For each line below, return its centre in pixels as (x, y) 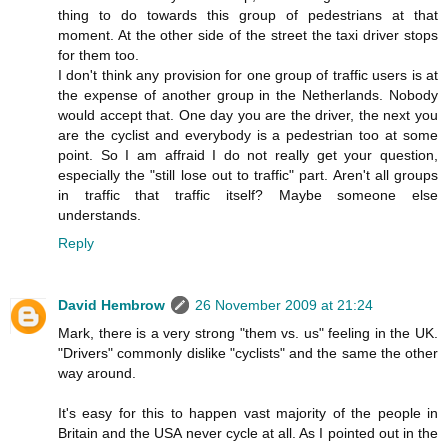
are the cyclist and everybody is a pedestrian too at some (248, 134)
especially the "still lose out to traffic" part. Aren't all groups (248, 174)
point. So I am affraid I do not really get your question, (248, 154)
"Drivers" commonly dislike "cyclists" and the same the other (248, 352)
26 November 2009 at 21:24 (284, 304)
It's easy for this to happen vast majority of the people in (248, 412)
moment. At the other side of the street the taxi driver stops (248, 34)
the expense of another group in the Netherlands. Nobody (248, 94)
